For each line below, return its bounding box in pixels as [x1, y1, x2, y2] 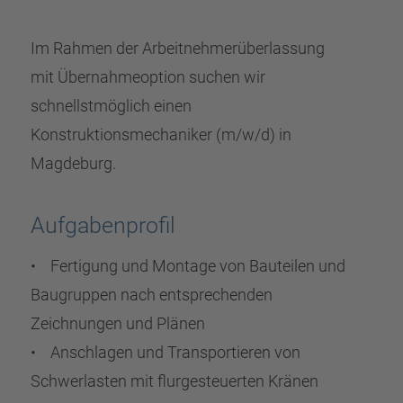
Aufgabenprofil [30, 211, 175, 238]
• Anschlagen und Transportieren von [30, 342, 300, 362]
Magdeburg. [30, 154, 116, 173]
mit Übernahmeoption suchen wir [30, 67, 265, 86]
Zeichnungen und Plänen [30, 313, 205, 333]
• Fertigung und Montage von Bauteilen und [30, 255, 345, 275]
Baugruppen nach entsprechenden [30, 284, 273, 304]
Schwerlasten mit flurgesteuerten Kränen [30, 371, 318, 390]
